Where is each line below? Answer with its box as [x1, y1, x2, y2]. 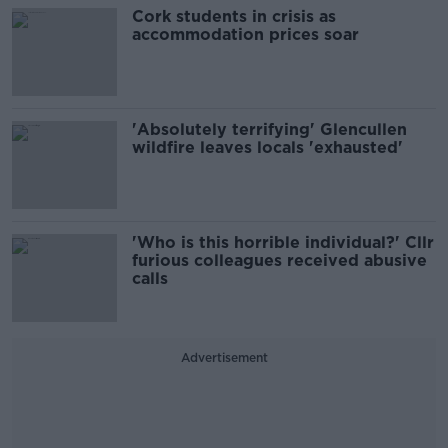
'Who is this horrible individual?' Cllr [132, 233, 434, 253]
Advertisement [180, 350, 268, 366]
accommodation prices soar [132, 25, 359, 45]
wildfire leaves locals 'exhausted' [132, 138, 403, 158]
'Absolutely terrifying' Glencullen [132, 120, 407, 140]
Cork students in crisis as [132, 7, 336, 27]
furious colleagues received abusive [132, 251, 427, 271]
